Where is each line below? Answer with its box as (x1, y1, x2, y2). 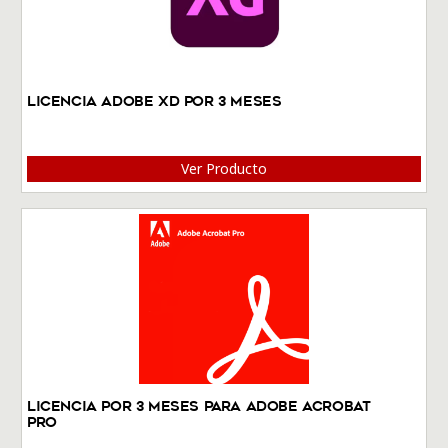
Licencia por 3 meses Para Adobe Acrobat (27, 397, 371, 414)
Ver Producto (181, 159, 267, 179)
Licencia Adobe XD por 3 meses (27, 92, 282, 109)
